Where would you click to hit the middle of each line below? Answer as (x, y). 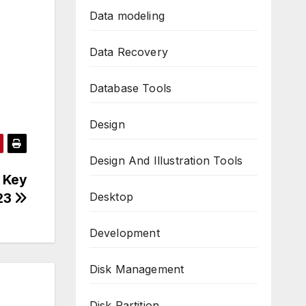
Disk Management (137, 269)
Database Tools (130, 88)
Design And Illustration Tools (166, 161)
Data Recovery (129, 52)
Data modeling (127, 16)
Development (124, 233)
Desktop (111, 197)
